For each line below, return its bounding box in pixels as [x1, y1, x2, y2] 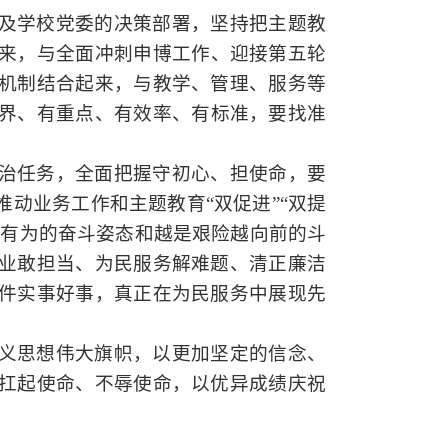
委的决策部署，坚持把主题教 [75, 13, 327, 34]
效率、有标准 [133, 103, 250, 124]
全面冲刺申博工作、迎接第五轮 [56, 43, 327, 64]
